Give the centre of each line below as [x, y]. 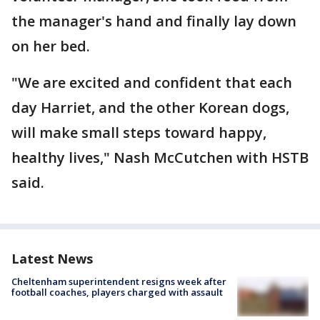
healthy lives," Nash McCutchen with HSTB [160, 157]
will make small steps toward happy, [139, 132]
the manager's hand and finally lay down [154, 21]
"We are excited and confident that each [152, 82]
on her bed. [51, 46]
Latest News [52, 259]
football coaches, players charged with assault [117, 292]
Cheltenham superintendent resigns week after [119, 281]
